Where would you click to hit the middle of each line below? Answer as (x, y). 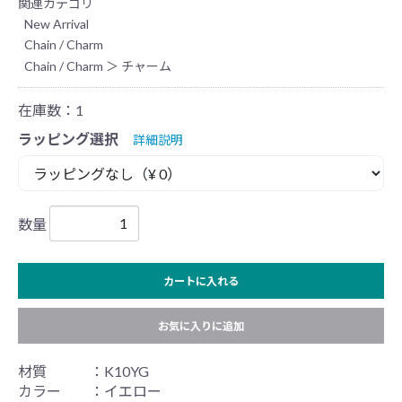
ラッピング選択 (68, 138)
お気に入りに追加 (201, 326)
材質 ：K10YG (83, 371)
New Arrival (57, 24)
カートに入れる (201, 281)
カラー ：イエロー (90, 390)
